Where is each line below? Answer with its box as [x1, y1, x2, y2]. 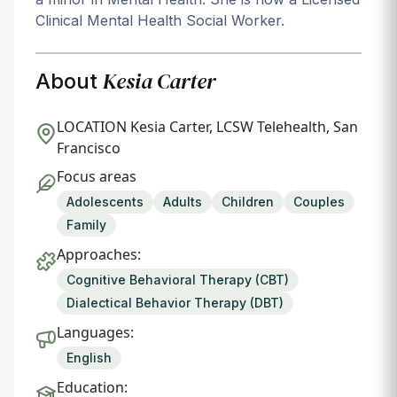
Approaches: [57, 245, 141, 264]
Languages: [57, 323, 134, 342]
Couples [293, 194, 345, 209]
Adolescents [66, 194, 144, 209]
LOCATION [57, 117, 127, 136]
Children [222, 194, 274, 209]
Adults [163, 194, 202, 209]
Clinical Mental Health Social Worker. [35, 12, 284, 29]
